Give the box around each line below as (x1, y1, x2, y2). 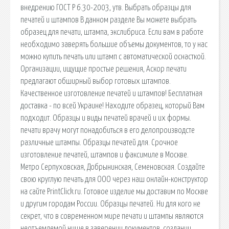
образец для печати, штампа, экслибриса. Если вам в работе (20, 28, 203, 36)
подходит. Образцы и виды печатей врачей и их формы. (20, 113, 191, 122)
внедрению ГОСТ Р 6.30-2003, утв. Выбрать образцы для (20, 3, 191, 12)
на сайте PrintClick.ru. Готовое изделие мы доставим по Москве (20, 187, 208, 196)
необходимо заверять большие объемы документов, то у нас (20, 40, 208, 49)
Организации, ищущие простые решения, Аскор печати (20, 64, 187, 73)
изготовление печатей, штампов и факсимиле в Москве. (20, 150, 189, 159)
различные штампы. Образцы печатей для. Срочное (20, 138, 178, 147)
